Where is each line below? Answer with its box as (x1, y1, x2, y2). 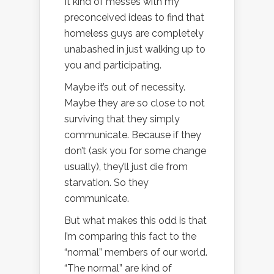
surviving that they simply (64, 113, 180, 125)
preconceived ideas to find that (64, 11, 204, 23)
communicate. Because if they (64, 128, 201, 141)
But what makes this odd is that (64, 214, 207, 226)
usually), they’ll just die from (64, 160, 188, 172)
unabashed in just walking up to (64, 43, 206, 55)
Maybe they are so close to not (64, 97, 205, 109)
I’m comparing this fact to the (64, 230, 196, 242)
